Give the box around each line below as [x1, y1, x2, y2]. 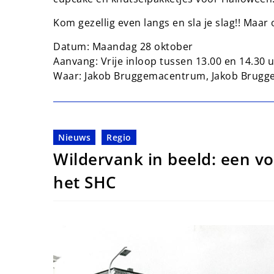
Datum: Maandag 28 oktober [53, 39, 196, 53]
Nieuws [58, 131, 91, 143]
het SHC [53, 171, 116, 193]
